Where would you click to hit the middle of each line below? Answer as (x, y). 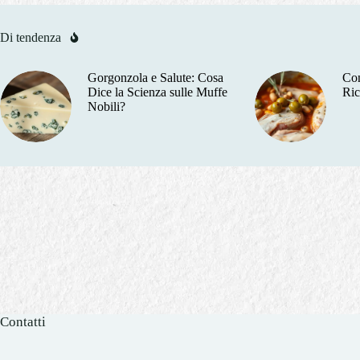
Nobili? (106, 106)
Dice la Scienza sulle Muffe (157, 92)
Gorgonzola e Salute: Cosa (155, 77)
